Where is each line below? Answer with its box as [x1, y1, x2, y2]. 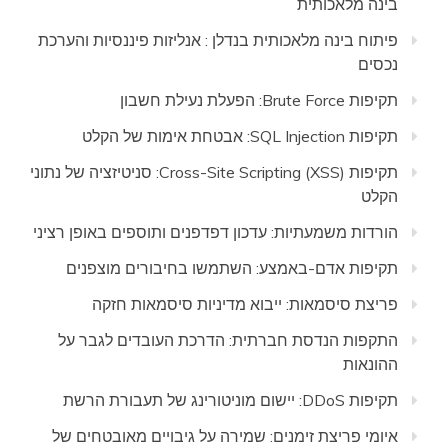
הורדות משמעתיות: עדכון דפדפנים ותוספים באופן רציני [33, 222, 398, 242]
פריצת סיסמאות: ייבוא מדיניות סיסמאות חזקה [92, 294, 398, 314]
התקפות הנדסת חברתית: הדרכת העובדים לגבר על [58, 330, 398, 350]
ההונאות [343, 354, 398, 374]
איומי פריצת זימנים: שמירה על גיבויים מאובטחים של [52, 426, 398, 446]
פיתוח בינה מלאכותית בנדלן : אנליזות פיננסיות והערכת [38, 30, 398, 50]
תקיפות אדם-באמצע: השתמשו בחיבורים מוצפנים [66, 258, 398, 278]
